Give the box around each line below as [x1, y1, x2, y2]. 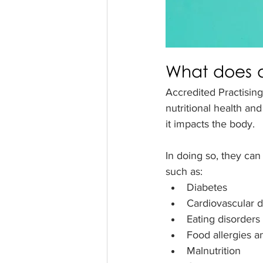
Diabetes [187, 181, 227, 193]
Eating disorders [187, 213, 260, 225]
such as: [166, 166, 203, 177]
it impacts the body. [166, 118, 258, 130]
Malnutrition [187, 245, 241, 257]
